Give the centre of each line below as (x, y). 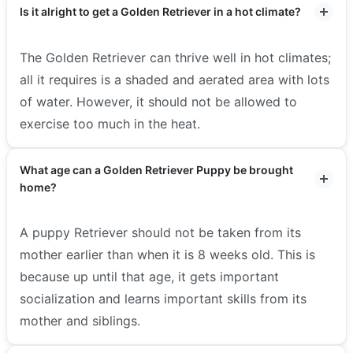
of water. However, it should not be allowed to (158, 101)
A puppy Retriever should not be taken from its (160, 232)
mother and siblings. (80, 320)
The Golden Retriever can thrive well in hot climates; (175, 57)
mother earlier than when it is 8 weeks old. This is (167, 254)
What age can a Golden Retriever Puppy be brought (156, 169)
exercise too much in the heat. (110, 123)
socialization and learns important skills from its (163, 298)
